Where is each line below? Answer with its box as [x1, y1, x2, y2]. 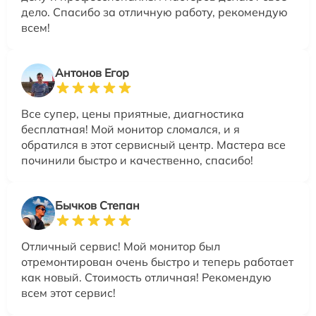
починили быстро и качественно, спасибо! [21, 153, 253, 167]
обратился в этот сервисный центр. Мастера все [21, 138, 286, 152]
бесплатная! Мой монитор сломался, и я [21, 122, 240, 136]
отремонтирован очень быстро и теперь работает [21, 255, 293, 269]
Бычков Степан [55, 198, 140, 212]
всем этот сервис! [21, 286, 116, 300]
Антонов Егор [55, 66, 129, 80]
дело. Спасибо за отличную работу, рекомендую [21, 5, 288, 19]
